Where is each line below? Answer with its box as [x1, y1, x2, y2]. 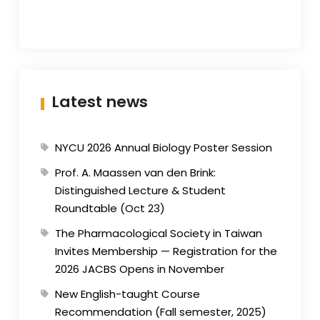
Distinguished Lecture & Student [54, 183, 226, 199]
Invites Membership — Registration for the [54, 244, 277, 259]
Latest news [51, 91, 148, 114]
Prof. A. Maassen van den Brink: [54, 165, 216, 181]
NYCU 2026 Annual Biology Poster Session [54, 140, 272, 156]
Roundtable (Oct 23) [54, 201, 165, 216]
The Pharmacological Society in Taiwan [54, 226, 262, 241]
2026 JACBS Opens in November [54, 261, 224, 277]
